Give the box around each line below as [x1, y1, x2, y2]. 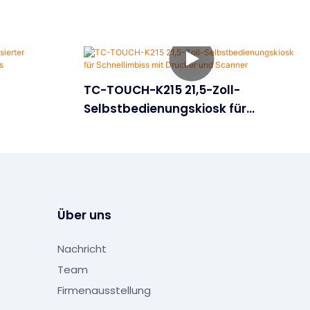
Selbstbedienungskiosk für [83, 100, 246, 117]
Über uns [57, 207, 111, 224]
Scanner [83, 137, 134, 154]
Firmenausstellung [57, 283, 151, 298]
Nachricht [57, 241, 107, 257]
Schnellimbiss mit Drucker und [83, 118, 268, 136]
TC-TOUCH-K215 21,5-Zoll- [83, 81, 240, 98]
